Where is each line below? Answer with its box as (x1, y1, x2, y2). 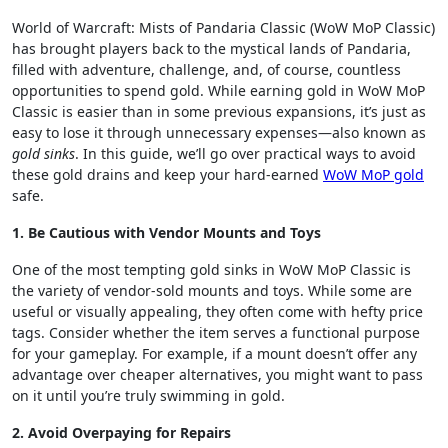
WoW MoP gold (323, 165, 424, 184)
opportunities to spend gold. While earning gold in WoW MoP (12, 81, 425, 100)
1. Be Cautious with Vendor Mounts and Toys (12, 223, 321, 242)
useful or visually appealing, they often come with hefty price (12, 302, 423, 321)
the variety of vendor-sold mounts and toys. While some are (12, 281, 412, 300)
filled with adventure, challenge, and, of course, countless (12, 60, 401, 79)
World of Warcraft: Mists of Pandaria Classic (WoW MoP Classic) (12, 18, 435, 37)
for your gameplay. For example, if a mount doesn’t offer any (12, 344, 417, 363)
